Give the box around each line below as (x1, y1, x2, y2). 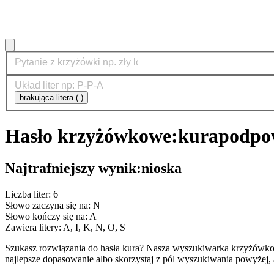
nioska (141, 160, 182, 177)
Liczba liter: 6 (5, 188, 58, 199)
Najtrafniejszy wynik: (5, 160, 141, 177)
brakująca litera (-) (20, 93, 83, 103)
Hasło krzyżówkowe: (5, 124, 178, 147)
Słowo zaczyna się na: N (5, 199, 100, 210)
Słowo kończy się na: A (5, 210, 97, 221)
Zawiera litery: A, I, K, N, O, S (5, 221, 125, 232)
